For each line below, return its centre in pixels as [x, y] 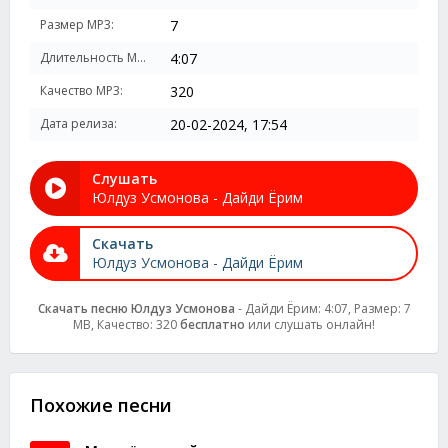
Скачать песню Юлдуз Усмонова [136, 308]
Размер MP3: [77, 24]
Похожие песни [101, 405]
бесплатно [212, 324]
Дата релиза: [78, 123]
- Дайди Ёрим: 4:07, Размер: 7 [322, 308]
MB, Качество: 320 [126, 324]
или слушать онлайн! [310, 324]
